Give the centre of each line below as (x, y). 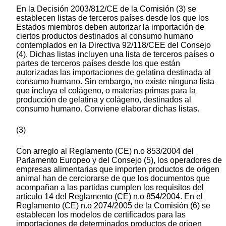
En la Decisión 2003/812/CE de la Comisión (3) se (106, 9)
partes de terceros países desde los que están (98, 64)
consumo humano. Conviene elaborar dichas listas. (108, 109)
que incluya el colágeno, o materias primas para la (106, 91)
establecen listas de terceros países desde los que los (112, 18)
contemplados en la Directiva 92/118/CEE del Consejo (114, 45)
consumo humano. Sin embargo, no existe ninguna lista (115, 82)
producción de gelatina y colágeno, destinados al (104, 100)
